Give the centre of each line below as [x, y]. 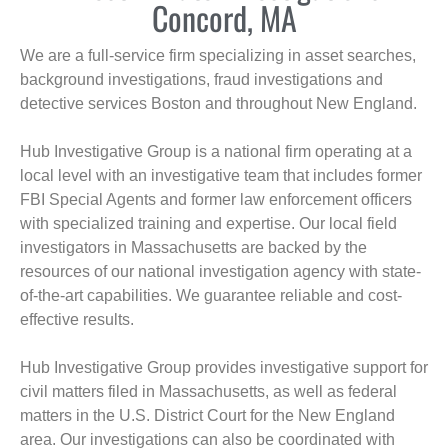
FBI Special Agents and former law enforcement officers [216, 200]
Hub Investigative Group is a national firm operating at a [216, 152]
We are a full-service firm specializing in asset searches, [218, 56]
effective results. [77, 320]
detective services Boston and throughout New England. [218, 104]
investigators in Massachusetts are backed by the [193, 248]
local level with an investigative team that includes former [221, 176]
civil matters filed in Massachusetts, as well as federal [208, 392]
